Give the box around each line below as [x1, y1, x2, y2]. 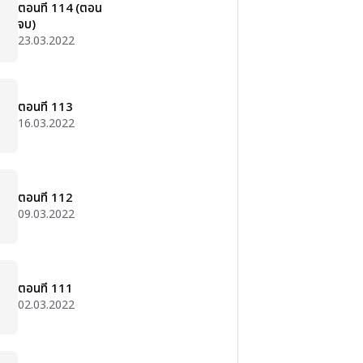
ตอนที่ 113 [18, 98, 73, 117]
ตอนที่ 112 [18, 189, 73, 207]
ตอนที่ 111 [18, 280, 73, 298]
